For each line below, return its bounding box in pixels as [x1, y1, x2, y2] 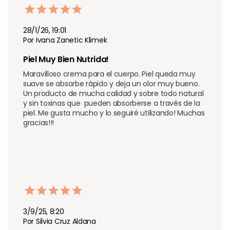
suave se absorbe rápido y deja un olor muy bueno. [23, 78, 200, 89]
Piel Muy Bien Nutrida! [23, 53, 109, 65]
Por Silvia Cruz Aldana [23, 216, 96, 226]
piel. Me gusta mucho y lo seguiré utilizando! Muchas [23, 107, 205, 118]
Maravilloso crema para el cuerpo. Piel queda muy [23, 68, 196, 79]
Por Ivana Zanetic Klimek [23, 34, 107, 45]
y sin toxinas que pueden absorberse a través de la [23, 98, 200, 108]
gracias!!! [23, 117, 54, 128]
